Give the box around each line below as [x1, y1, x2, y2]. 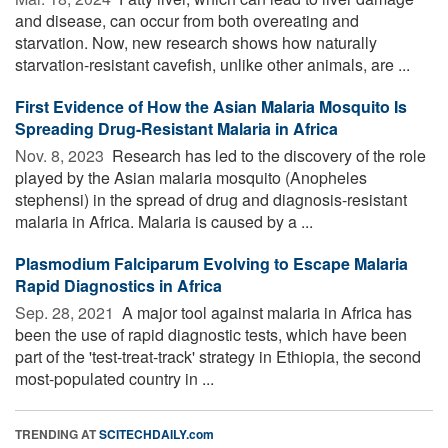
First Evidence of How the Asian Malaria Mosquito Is [15, 94, 407, 118]
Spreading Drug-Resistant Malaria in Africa [15, 116, 338, 140]
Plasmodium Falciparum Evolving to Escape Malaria [15, 251, 408, 275]
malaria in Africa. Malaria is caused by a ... [15, 209, 313, 233]
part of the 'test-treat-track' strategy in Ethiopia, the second [15, 344, 421, 368]
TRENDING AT [15, 424, 99, 443]
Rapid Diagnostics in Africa [15, 273, 222, 297]
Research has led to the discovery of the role [108, 143, 426, 167]
